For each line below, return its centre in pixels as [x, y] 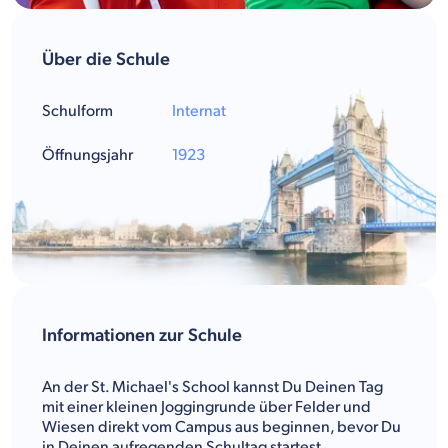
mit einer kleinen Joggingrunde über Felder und [206, 407]
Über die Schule [106, 59]
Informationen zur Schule [142, 335]
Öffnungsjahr [87, 155]
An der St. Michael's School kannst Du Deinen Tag [212, 387]
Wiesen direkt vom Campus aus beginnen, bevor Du [221, 427]
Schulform [77, 111]
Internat [199, 111]
